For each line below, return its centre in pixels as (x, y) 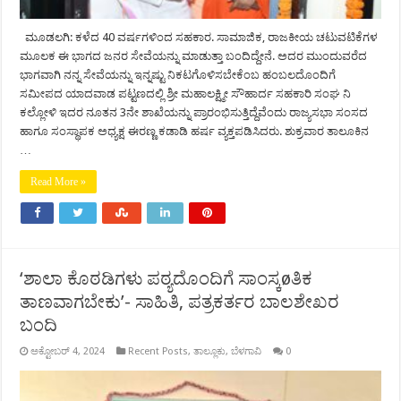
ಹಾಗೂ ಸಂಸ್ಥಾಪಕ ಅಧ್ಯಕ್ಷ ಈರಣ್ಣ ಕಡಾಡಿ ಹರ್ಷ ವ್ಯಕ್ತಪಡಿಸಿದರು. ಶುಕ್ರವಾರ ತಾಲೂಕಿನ (195, 131)
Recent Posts (158, 351)
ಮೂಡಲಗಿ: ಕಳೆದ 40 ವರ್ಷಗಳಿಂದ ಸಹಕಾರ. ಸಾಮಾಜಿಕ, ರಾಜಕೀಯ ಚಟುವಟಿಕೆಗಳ (199, 37)
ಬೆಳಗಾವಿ (247, 351)
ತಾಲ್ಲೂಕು (210, 351)
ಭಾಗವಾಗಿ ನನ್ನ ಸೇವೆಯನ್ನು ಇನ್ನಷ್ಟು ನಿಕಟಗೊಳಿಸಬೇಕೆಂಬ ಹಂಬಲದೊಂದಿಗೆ (178, 74)
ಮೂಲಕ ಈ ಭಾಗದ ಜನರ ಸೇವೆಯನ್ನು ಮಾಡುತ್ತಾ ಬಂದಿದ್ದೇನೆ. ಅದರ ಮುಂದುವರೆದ (194, 55)
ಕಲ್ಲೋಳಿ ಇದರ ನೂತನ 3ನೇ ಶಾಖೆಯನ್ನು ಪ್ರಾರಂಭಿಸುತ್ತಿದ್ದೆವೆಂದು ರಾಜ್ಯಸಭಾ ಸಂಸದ (194, 112)
